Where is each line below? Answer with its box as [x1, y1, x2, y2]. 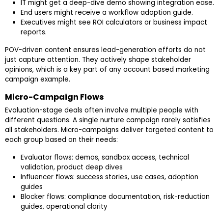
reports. [21, 27, 47, 37]
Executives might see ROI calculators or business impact [21, 18, 207, 27]
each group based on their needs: [5, 135, 118, 145]
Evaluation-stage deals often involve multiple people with [5, 106, 198, 115]
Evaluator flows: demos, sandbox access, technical [21, 153, 189, 163]
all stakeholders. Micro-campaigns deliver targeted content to [5, 125, 214, 135]
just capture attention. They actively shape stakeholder [5, 55, 191, 65]
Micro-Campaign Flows [5, 91, 104, 103]
